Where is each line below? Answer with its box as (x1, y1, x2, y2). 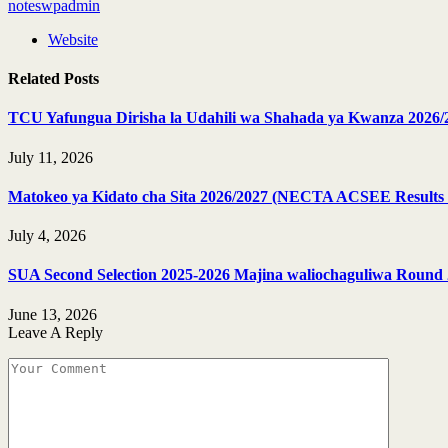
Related (8, 70, 64, 88)
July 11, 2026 (8, 148, 93, 166)
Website (48, 30, 98, 48)
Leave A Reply (8, 323, 103, 341)
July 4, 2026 (8, 227, 86, 245)
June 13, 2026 (8, 305, 97, 323)
